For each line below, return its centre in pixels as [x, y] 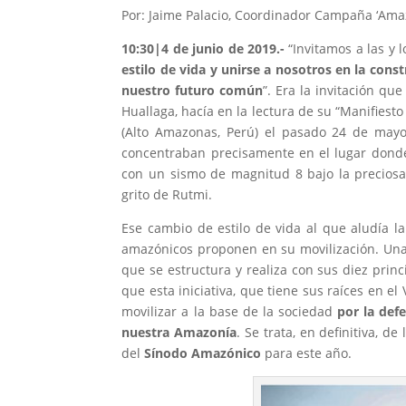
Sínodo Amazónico [203, 353]
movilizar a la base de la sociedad [229, 311]
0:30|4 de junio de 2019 [203, 48]
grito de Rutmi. [167, 194]
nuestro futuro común [193, 90]
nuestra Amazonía [179, 332]
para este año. [307, 353]
